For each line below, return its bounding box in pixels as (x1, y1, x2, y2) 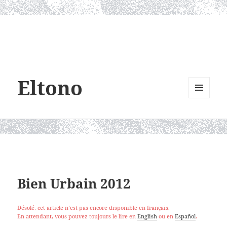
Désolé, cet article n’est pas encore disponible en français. (17, 203, 170, 211)
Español (174, 212, 196, 220)
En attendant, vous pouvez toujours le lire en (17, 212, 137, 220)
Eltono (17, 74, 83, 101)
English (137, 212, 157, 220)
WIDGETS (188, 115, 217, 124)
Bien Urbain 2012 (17, 174, 131, 193)
